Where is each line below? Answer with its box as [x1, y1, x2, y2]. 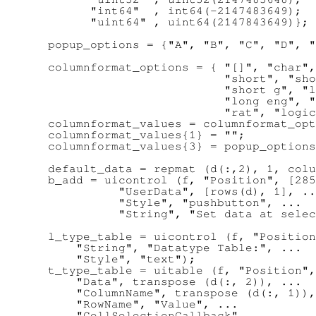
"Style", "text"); [34, 253, 196, 265]
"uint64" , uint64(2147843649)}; [34, 16, 309, 28]
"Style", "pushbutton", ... [34, 197, 302, 209]
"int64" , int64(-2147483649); [34, 5, 302, 17]
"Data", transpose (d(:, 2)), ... [34, 276, 302, 288]
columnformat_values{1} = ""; [34, 129, 245, 141]
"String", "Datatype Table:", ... [34, 242, 302, 254]
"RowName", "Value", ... [34, 298, 238, 310]
